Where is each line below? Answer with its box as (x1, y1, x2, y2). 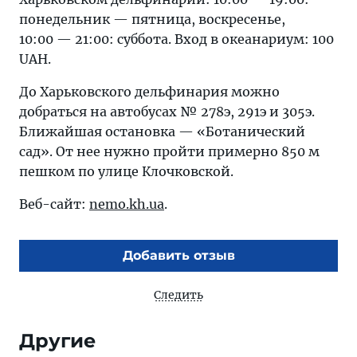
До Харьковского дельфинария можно (19, 84, 280, 100)
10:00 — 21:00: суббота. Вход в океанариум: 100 (19, 31, 334, 47)
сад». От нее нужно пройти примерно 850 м (19, 143, 320, 159)
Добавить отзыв (122, 248, 235, 263)
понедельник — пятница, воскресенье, (19, 11, 285, 27)
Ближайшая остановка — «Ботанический (19, 124, 305, 139)
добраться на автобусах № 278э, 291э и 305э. (19, 104, 315, 120)
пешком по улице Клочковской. (19, 163, 233, 179)
